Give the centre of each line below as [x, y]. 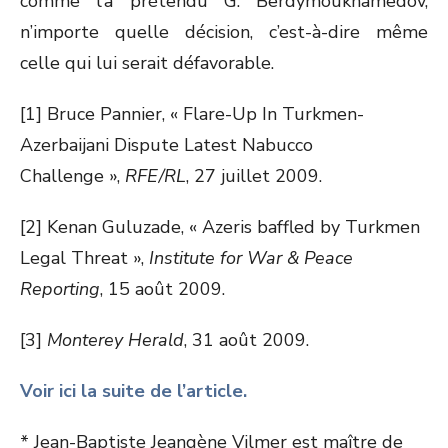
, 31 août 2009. [246, 340]
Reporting [60, 289]
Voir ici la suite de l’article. [133, 391]
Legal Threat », [84, 258]
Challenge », [72, 176]
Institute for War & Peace [251, 258]
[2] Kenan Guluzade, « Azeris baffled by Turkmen [220, 227]
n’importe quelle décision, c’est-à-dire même [224, 32]
